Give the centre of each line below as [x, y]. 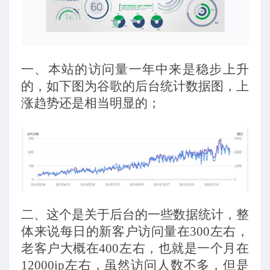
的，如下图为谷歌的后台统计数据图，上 [135, 86]
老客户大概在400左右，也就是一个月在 [135, 249]
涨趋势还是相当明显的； [91, 103]
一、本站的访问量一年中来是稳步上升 [135, 69]
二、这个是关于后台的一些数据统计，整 [135, 215]
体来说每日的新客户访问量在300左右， [135, 232]
